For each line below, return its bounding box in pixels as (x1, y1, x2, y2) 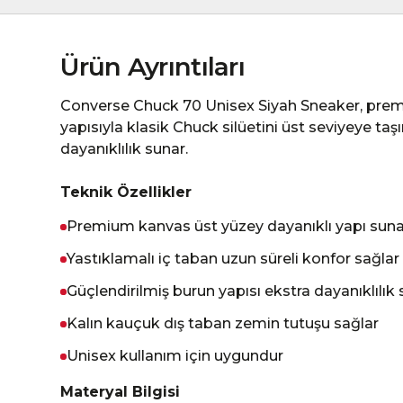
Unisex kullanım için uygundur (67, 347, 284, 364)
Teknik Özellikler (60, 184, 193, 201)
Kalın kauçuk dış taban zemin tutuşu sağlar (67, 315, 380, 332)
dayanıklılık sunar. (60, 140, 189, 157)
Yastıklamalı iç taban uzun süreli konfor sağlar (67, 250, 400, 267)
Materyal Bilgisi (60, 383, 181, 400)
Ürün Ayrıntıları (60, 51, 246, 82)
